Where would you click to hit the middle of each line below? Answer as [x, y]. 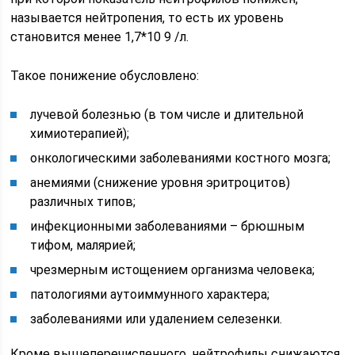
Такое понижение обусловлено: [105, 76]
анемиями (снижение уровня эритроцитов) [160, 183]
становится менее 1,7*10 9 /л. [100, 37]
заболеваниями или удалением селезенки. [157, 319]
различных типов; [83, 202]
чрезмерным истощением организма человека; [173, 270]
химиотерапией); [80, 134]
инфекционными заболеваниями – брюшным [168, 227]
